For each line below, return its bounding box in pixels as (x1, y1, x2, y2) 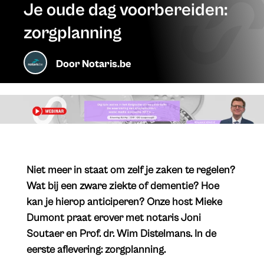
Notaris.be (82, 57, 132, 70)
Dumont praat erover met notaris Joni (26, 212, 201, 225)
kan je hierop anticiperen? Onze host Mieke (26, 196, 222, 209)
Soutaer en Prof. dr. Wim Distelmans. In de (26, 227, 216, 240)
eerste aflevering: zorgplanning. (26, 243, 166, 256)
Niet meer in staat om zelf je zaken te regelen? (26, 164, 235, 177)
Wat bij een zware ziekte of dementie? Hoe (26, 180, 219, 193)
